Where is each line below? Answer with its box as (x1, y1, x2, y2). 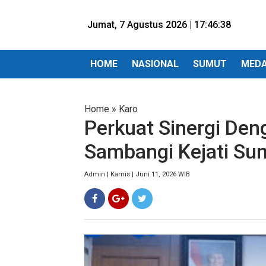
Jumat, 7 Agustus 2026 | (87, 19, 194, 30)
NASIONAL (132, 58, 179, 69)
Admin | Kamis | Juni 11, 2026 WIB (84, 170, 190, 178)
